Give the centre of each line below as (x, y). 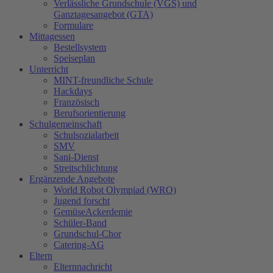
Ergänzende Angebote (72, 179)
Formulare (73, 26)
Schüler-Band (80, 223)
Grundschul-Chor (87, 234)
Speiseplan (74, 58)
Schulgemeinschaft (66, 124)
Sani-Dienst (76, 157)
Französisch (76, 102)
